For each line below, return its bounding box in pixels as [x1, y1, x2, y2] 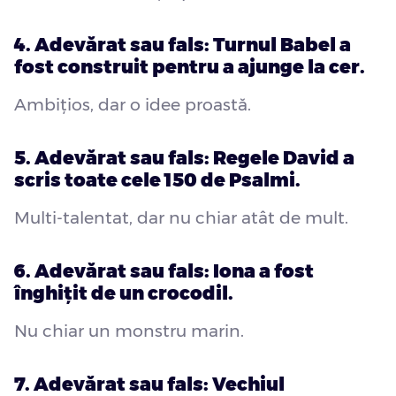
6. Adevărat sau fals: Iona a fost [14, 260, 314, 283]
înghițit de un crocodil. [14, 282, 233, 305]
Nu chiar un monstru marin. [14, 321, 244, 342]
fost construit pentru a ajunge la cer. [14, 56, 365, 79]
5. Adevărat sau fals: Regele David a [14, 147, 354, 170]
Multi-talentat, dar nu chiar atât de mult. [14, 208, 348, 229]
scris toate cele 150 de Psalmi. [14, 169, 301, 192]
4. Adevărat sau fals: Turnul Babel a [14, 34, 351, 57]
